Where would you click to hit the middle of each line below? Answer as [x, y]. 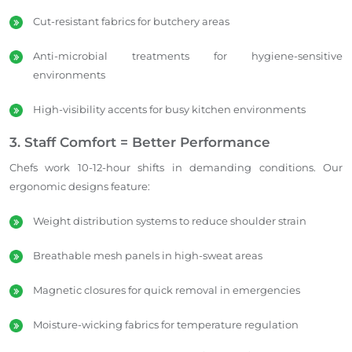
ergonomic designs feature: [80, 186]
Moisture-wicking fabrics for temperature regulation [166, 324]
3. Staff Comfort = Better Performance [140, 142]
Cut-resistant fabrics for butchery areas [131, 21]
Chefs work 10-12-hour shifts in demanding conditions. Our [176, 167]
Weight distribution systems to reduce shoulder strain [170, 220]
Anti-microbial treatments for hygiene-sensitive [188, 55]
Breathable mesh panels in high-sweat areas [148, 255]
